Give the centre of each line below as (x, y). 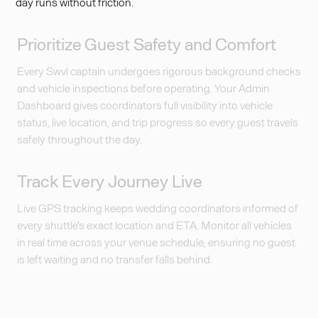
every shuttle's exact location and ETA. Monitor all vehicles (155, 225)
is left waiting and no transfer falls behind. (115, 259)
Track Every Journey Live (110, 181)
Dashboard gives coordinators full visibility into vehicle (145, 105)
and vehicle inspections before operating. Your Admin (144, 88)
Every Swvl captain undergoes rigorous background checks (159, 71)
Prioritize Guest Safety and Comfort (147, 44)
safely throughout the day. (80, 139)
